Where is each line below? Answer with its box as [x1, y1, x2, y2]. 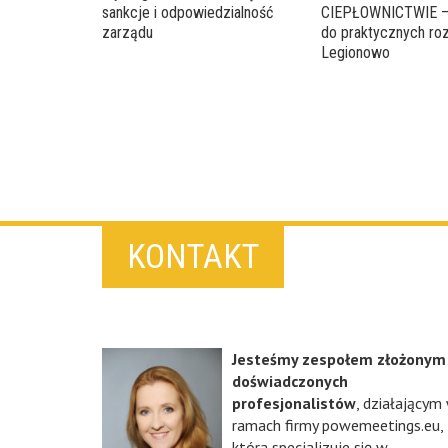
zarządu [102, 22, 153, 42]
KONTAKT [127, 236, 259, 276]
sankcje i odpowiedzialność [102, 2, 273, 22]
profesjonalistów [232, 392, 356, 413]
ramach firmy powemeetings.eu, [232, 414, 443, 435]
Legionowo [321, 42, 391, 62]
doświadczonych [232, 370, 348, 391]
